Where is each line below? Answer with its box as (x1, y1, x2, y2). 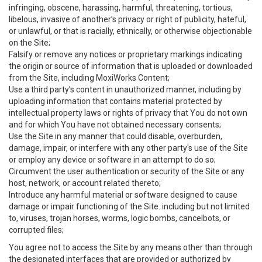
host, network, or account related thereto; (9, 178, 161, 188)
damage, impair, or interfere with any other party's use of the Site (9, 143, 248, 153)
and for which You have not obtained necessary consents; (9, 120, 221, 129)
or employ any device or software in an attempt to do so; (9, 155, 216, 164)
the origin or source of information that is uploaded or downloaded (9, 61, 253, 71)
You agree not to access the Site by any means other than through (9, 243, 253, 252)
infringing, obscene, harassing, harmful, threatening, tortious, (9, 3, 233, 12)
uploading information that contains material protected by (9, 96, 222, 106)
